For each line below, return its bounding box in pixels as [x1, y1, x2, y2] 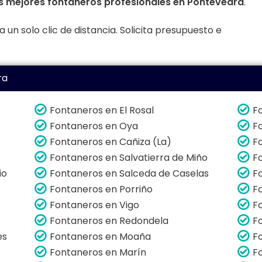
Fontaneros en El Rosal [50, 103, 154, 117]
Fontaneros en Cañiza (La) [50, 135, 172, 149]
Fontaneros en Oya [50, 119, 139, 133]
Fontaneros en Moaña [50, 229, 151, 243]
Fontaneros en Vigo [50, 198, 140, 212]
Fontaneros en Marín [50, 245, 147, 259]
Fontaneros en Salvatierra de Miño [50, 150, 208, 164]
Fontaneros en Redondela [50, 213, 169, 227]
